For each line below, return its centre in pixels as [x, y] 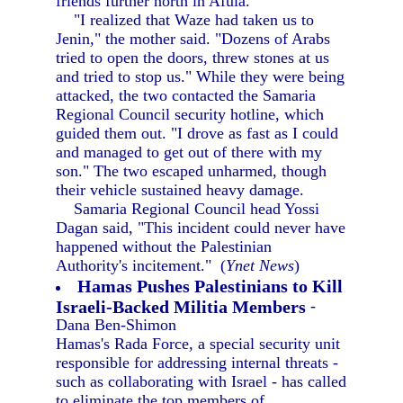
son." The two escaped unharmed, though [192, 171]
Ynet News [260, 265]
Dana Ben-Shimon [116, 325]
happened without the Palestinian [164, 246]
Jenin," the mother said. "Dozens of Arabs [193, 39]
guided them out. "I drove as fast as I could [197, 133]
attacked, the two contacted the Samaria [186, 95]
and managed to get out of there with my [189, 152]
